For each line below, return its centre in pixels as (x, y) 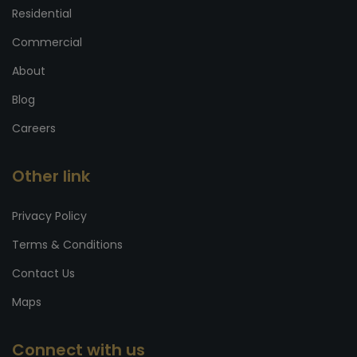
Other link (51, 177)
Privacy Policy (49, 216)
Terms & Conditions (67, 245)
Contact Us (43, 274)
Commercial (47, 43)
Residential (42, 14)
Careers (34, 129)
